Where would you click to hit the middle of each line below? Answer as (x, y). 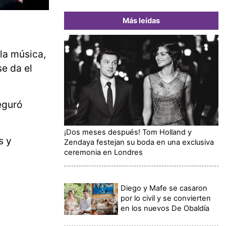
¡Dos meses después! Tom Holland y (128, 132)
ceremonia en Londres (103, 152)
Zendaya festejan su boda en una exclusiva (139, 142)
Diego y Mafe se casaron (164, 188)
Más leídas (141, 20)
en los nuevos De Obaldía (165, 208)
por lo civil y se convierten (166, 198)
